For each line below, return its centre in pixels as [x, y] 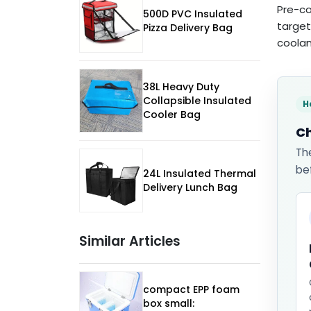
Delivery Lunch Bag [190, 188]
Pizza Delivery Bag [188, 28]
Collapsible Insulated [197, 101]
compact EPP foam [191, 290]
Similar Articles [130, 242]
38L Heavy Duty [181, 87]
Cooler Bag [172, 115]
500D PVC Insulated [193, 14]
